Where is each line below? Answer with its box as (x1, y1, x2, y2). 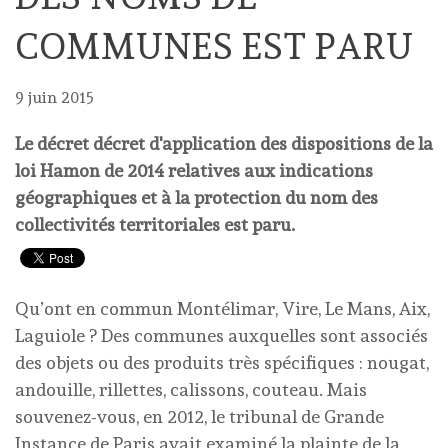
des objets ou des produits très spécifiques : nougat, (15, 352, 429, 373)
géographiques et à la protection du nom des (15, 187, 378, 208)
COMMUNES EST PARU (15, 25, 414, 67)
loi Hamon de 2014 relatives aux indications (15, 160, 373, 181)
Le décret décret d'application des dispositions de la (15, 133, 433, 154)
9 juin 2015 (15, 88, 94, 107)
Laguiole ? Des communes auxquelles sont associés (15, 325, 428, 346)
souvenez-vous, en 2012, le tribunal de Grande (15, 406, 384, 427)
